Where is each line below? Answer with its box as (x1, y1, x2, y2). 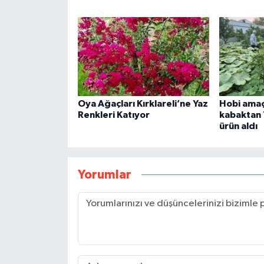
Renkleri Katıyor (77, 110, 150, 120)
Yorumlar (77, 168, 131, 181)
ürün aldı (219, 121, 258, 131)
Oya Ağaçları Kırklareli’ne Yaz (77, 99, 208, 109)
